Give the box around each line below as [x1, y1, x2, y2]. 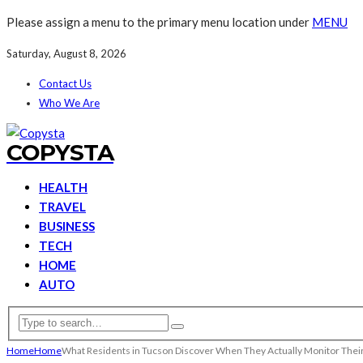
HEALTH [39, 180, 88, 194]
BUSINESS [39, 219, 95, 233]
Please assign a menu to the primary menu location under [6, 15, 312, 29]
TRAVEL [39, 199, 86, 214]
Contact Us [39, 77, 92, 90]
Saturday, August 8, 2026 [6, 47, 126, 60]
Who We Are [39, 96, 100, 109]
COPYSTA [6, 139, 113, 166]
